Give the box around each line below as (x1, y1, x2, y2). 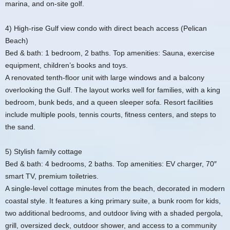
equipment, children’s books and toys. (5, 61, 128, 69)
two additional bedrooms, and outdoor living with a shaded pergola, (5, 208, 223, 217)
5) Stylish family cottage (5, 147, 82, 156)
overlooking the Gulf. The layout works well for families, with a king (5, 85, 220, 94)
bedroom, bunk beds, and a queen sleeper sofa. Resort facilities (5, 98, 213, 106)
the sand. (5, 122, 35, 131)
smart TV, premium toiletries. (5, 171, 99, 180)
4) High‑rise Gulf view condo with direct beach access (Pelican (5, 24, 207, 32)
